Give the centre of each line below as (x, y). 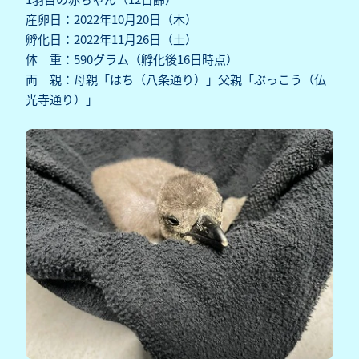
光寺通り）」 (62, 99)
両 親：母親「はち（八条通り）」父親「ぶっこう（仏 (176, 79)
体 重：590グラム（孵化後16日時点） (132, 59)
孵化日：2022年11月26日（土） (111, 39)
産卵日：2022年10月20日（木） (111, 19)
